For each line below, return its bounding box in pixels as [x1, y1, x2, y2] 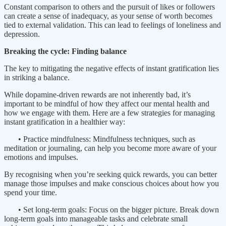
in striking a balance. [4, 73, 70, 82]
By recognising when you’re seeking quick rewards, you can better [4, 169, 217, 179]
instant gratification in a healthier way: [4, 117, 125, 126]
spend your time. [4, 188, 57, 197]
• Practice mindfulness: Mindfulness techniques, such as [4, 134, 195, 143]
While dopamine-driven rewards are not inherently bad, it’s [4, 90, 191, 99]
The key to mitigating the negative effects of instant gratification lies [4, 64, 219, 73]
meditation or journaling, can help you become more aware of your [4, 143, 216, 152]
